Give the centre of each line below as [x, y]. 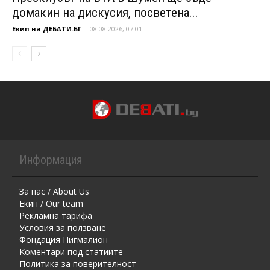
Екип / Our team [51, 204]
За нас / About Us [54, 192]
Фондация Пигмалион [64, 240]
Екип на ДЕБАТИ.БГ [47, 29]
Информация [51, 160]
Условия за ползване [63, 228]
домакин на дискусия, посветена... [105, 13]
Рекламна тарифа [56, 216]
